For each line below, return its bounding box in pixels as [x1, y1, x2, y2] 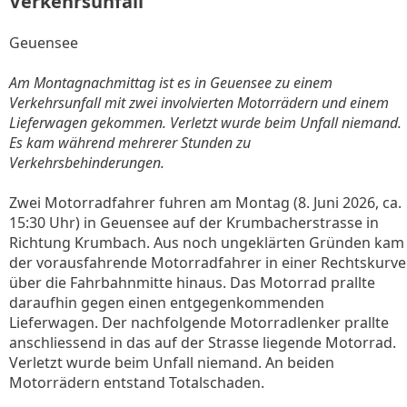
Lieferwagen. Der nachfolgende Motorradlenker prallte [9, 313, 389, 333]
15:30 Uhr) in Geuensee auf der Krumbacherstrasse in [9, 213, 379, 233]
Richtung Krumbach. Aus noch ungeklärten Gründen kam [9, 233, 404, 253]
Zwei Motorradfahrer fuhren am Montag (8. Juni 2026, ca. [9, 193, 402, 213]
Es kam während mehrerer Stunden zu [9, 133, 251, 153]
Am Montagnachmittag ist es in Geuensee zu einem [9, 73, 333, 93]
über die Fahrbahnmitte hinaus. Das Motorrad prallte [9, 273, 375, 293]
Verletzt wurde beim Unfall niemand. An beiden [9, 352, 334, 372]
